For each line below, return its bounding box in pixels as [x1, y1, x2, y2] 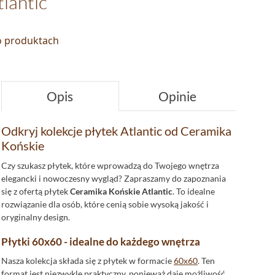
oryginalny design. [1, 212, 70, 222]
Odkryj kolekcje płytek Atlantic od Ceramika [1, 123, 231, 138]
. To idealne [172, 186, 215, 196]
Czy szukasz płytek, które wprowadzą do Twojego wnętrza [1, 160, 219, 171]
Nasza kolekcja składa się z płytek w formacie [1, 255, 174, 266]
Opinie [158, 88, 197, 104]
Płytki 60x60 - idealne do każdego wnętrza [1, 235, 200, 248]
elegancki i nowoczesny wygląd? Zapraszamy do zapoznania [1, 173, 226, 184]
